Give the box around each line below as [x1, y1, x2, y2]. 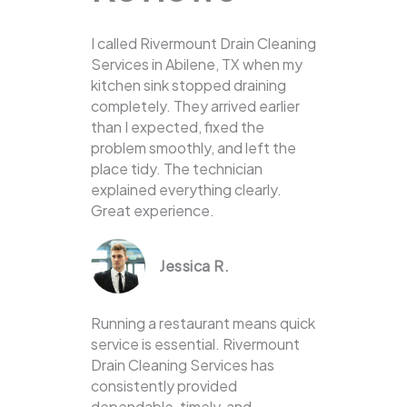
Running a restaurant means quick [91, 313, 315, 333]
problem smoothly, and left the [91, 138, 296, 158]
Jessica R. [159, 256, 229, 276]
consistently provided [91, 376, 237, 396]
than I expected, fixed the [91, 117, 264, 137]
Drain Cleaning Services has [91, 355, 274, 375]
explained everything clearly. [91, 180, 282, 200]
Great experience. [91, 201, 214, 221]
